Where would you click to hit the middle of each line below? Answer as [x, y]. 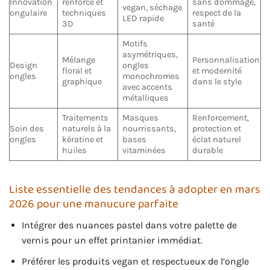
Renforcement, [221, 118]
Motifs [135, 43]
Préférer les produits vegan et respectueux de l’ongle [135, 261]
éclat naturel [217, 139]
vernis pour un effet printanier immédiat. [112, 240]
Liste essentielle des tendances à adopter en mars [135, 190]
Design [24, 65]
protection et [217, 128]
